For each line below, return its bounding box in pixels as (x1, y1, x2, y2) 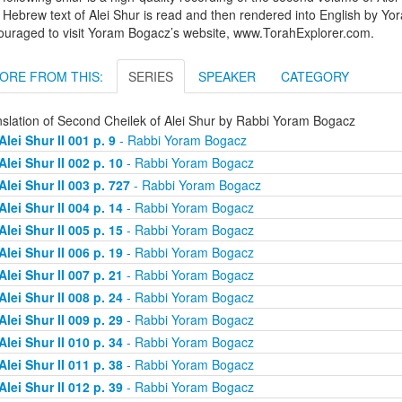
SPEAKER (198, 67, 256, 86)
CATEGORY (281, 67, 349, 86)
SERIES (128, 67, 173, 86)
